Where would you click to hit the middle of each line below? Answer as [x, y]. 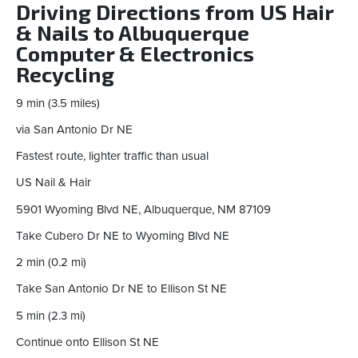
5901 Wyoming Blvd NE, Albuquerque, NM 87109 [143, 209]
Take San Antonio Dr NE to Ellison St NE [121, 289]
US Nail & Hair [54, 183]
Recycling [65, 74]
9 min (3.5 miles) [58, 103]
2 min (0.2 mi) [51, 263]
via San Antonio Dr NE [74, 129]
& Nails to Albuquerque [133, 33]
